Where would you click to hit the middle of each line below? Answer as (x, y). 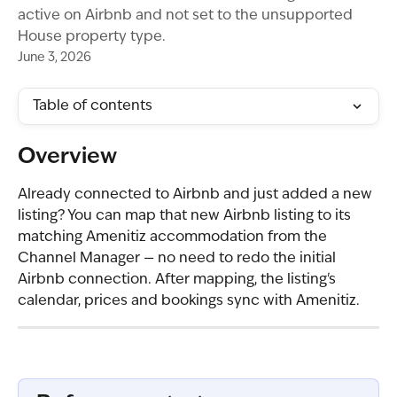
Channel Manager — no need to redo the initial (179, 259)
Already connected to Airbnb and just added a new (197, 195)
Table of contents (93, 106)
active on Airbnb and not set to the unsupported (185, 16)
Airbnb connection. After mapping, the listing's (179, 280)
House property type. (92, 37)
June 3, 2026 (54, 58)
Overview (67, 158)
